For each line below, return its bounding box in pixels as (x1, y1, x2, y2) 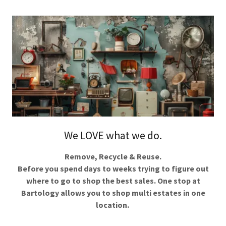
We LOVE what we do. (64, 128, 162, 142)
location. (95, 199, 131, 210)
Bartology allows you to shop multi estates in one (21, 187, 205, 198)
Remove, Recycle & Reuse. (65, 151, 161, 161)
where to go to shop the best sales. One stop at (26, 175, 200, 186)
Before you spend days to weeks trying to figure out (17, 163, 209, 174)
